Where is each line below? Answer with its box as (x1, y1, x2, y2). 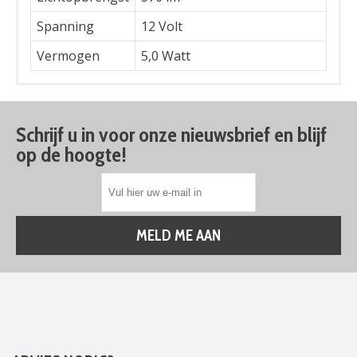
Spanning (37, 18, 94, 35)
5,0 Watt (141, 47, 190, 65)
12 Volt (141, 18, 182, 35)
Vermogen (37, 47, 100, 65)
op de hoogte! (16, 142, 127, 167)
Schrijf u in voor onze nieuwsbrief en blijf (16, 122, 327, 147)
